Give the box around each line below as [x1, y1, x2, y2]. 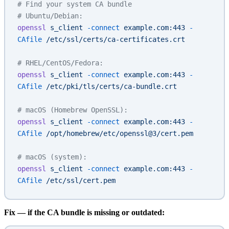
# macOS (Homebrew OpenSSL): [17, 106, 128, 114]
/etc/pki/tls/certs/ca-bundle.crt [42, 82, 177, 91]
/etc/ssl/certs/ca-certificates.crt [42, 35, 185, 44]
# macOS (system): [17, 153, 87, 162]
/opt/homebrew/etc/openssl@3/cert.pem [42, 129, 193, 138]
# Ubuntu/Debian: [17, 12, 83, 20]
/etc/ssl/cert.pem [42, 176, 116, 185]
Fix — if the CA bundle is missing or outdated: [4, 208, 165, 217]
